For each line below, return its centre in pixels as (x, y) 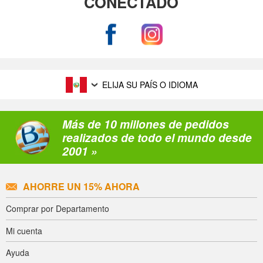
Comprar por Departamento (58, 209)
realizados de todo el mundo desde (157, 137)
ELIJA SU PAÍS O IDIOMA (150, 85)
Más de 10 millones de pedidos (146, 124)
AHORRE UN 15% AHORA (82, 186)
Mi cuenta (24, 230)
